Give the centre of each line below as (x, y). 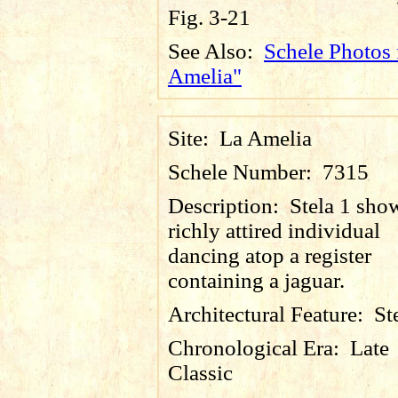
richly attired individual (274, 231)
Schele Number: (245, 172)
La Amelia (266, 138)
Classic (200, 373)
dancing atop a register (270, 255)
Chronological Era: (259, 348)
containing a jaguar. (256, 280)
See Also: (216, 51)
